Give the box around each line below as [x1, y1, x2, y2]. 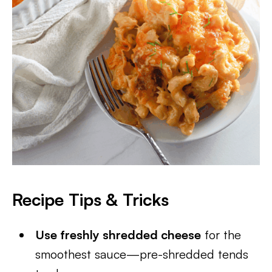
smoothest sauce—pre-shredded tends [35, 246, 249, 262]
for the [201, 227, 242, 242]
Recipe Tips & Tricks [12, 189, 169, 210]
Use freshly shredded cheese [35, 227, 202, 242]
